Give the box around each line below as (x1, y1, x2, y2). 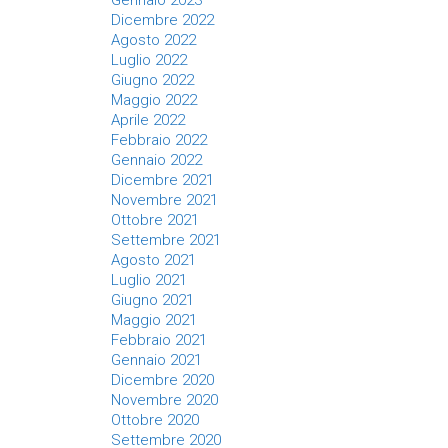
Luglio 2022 (111, 51, 187, 69)
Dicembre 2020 (111, 371, 214, 389)
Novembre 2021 (111, 191, 218, 209)
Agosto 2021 (111, 251, 196, 269)
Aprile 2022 (111, 111, 185, 129)
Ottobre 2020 (111, 411, 199, 429)
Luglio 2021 (111, 271, 187, 289)
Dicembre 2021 (111, 171, 214, 189)
